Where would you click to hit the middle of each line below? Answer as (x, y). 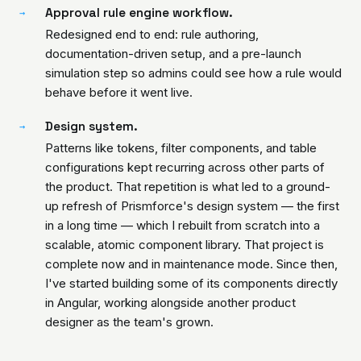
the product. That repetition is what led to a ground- (188, 187)
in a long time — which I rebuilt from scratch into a (183, 225)
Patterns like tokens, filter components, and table (181, 148)
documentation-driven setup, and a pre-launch (173, 54)
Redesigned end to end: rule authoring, (152, 34)
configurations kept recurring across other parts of (185, 167)
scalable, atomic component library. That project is (185, 245)
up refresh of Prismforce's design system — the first (192, 206)
